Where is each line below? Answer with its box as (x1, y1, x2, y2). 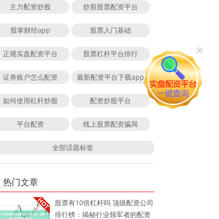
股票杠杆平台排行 (83, 48, 138, 58)
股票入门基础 (90, 25, 131, 35)
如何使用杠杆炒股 (2, 95, 58, 105)
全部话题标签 (52, 142, 93, 152)
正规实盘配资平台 (2, 48, 58, 58)
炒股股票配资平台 (83, 1, 138, 11)
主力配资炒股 (9, 1, 51, 11)
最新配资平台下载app (77, 72, 145, 82)
